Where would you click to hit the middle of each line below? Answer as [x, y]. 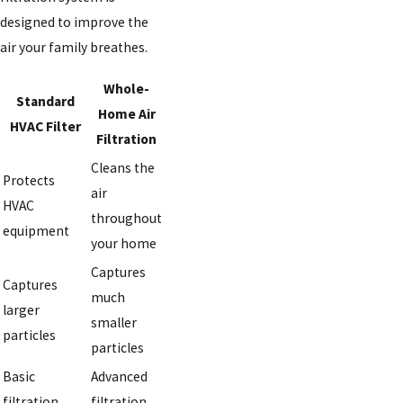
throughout [126, 219]
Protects [29, 181]
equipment [36, 231]
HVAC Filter [45, 127]
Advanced [119, 377]
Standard [45, 102]
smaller [114, 323]
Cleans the [123, 168]
